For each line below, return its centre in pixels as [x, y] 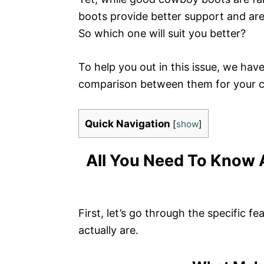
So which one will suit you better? [162, 33]
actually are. [108, 230]
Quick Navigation [128, 123]
